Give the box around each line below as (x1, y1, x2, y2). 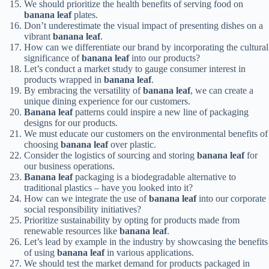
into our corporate (196, 193, 266, 204)
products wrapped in (24, 74, 104, 85)
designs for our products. (24, 118, 118, 128)
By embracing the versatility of (24, 85, 143, 96)
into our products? (129, 53, 200, 64)
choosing (24, 139, 61, 150)
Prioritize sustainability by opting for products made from (24, 215, 240, 226)
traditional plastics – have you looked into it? (24, 183, 193, 193)
